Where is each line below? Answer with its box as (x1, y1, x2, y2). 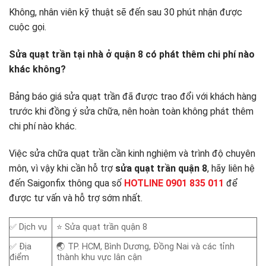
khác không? (9, 64, 66, 75)
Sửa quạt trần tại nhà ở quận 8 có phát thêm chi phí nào (9, 49, 255, 61)
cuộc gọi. (9, 21, 46, 33)
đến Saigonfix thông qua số (9, 177, 124, 189)
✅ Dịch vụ (9, 222, 47, 233)
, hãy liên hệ (207, 162, 255, 174)
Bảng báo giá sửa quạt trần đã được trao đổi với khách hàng (9, 90, 256, 102)
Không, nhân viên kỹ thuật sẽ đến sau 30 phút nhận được (9, 7, 242, 18)
